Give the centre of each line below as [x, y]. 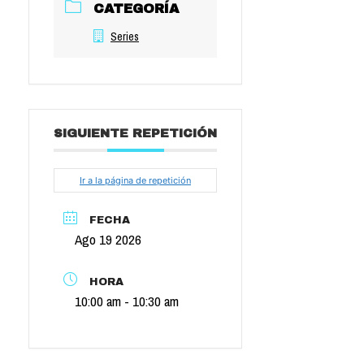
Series [125, 37]
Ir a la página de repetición [135, 181]
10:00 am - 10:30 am [126, 301]
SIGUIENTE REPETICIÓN [135, 134]
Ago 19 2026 [108, 240]
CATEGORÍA [136, 9]
